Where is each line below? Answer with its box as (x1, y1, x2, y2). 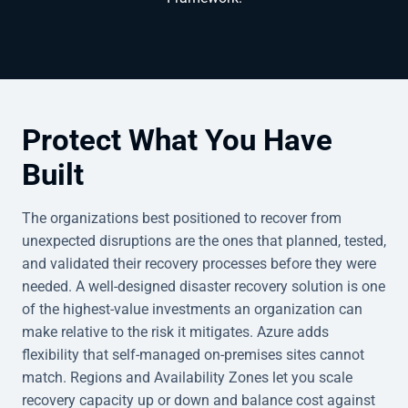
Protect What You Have (22, 121, 332, 158)
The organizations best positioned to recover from (22, 209, 342, 227)
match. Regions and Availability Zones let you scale (22, 368, 352, 386)
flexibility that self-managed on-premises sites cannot (22, 345, 364, 363)
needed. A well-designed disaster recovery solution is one (22, 277, 385, 295)
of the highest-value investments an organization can (22, 300, 362, 318)
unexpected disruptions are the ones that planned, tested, (22, 231, 386, 250)
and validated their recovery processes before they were (22, 254, 376, 272)
